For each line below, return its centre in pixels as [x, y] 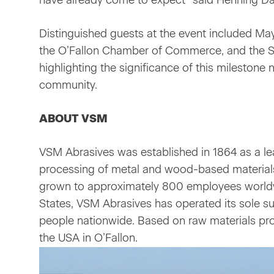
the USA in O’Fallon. [88, 238]
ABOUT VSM [73, 119]
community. [68, 85]
